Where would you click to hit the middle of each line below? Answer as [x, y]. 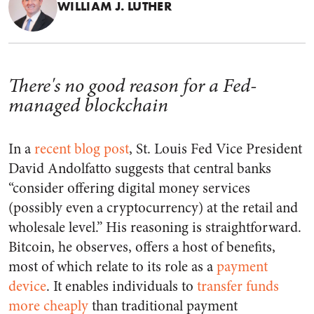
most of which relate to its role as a [112, 267]
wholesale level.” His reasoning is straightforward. [155, 227]
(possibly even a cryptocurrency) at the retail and [153, 208]
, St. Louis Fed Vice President [216, 149]
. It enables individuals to [122, 286]
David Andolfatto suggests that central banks [140, 169]
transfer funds [238, 286]
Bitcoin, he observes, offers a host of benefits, [142, 247]
